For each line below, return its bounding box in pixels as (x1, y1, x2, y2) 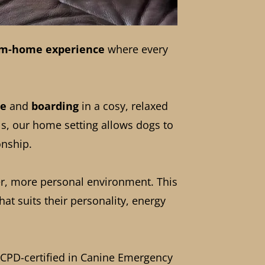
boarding (31, 99, 79, 114)
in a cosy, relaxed (79, 99, 168, 114)
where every (104, 42, 168, 57)
